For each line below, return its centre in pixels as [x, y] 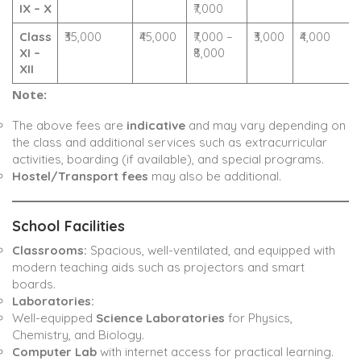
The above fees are [69, 126]
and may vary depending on [266, 126]
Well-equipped [54, 318]
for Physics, [259, 318]
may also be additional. [215, 176]
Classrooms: [50, 251]
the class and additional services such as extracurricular [170, 143]
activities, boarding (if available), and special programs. [168, 160]
